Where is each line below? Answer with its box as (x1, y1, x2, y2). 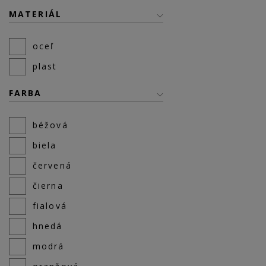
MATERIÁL (9, 8, 62, 20)
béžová (33, 119, 68, 131)
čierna (33, 180, 64, 191)
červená (33, 160, 72, 171)
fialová (33, 200, 67, 211)
